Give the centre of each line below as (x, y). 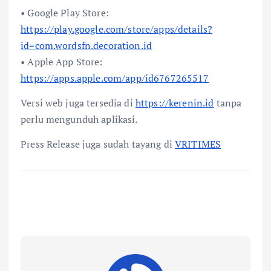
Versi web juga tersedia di (78, 103)
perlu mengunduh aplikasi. (79, 119)
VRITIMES (198, 144)
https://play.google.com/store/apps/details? (117, 29)
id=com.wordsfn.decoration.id (87, 46)
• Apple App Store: (62, 62)
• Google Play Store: (65, 13)
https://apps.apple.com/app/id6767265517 (115, 78)
